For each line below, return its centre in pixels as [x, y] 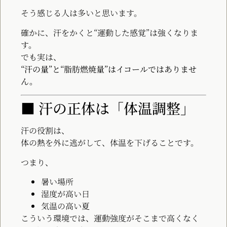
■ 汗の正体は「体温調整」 [108, 108]
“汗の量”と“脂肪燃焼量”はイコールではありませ [109, 69]
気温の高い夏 [65, 206]
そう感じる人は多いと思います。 [81, 13]
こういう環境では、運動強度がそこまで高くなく [110, 218]
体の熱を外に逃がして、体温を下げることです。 [110, 143]
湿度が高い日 [65, 194]
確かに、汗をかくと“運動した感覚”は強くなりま [109, 32]
